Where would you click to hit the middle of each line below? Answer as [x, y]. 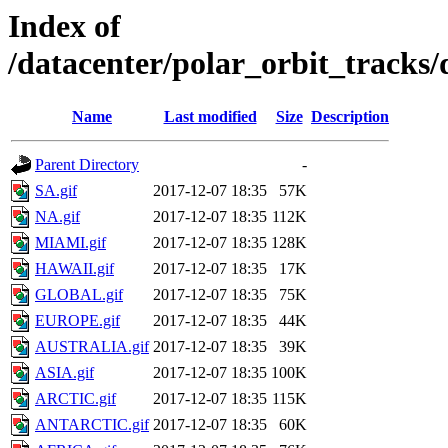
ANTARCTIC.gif [92, 425]
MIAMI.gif [70, 243]
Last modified [210, 117]
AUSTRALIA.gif [92, 347]
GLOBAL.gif [79, 295]
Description [350, 117]
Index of [64, 26]
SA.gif [56, 191]
